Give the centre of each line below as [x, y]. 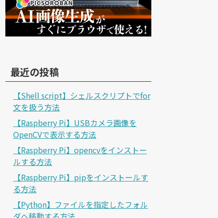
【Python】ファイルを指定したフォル [81, 204]
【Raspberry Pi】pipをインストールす [81, 177]
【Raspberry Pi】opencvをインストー [80, 150]
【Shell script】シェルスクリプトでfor [82, 95]
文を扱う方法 [36, 107]
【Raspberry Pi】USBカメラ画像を [75, 122]
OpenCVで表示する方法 [55, 134]
